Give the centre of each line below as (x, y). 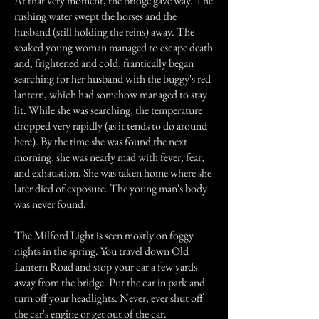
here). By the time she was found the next (101, 141)
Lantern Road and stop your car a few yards (106, 267)
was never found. (50, 204)
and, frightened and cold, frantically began (104, 63)
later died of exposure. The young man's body (111, 188)
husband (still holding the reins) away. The (104, 32)
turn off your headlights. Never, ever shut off (109, 298)
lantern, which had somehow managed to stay (111, 94)
